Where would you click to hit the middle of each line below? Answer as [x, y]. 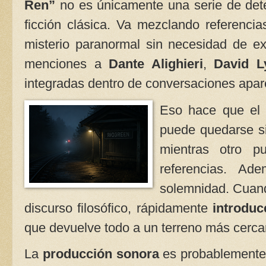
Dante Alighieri [156, 64]
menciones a [67, 64]
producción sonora [101, 254]
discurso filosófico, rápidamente [118, 208]
